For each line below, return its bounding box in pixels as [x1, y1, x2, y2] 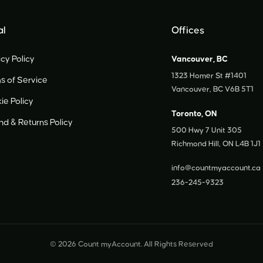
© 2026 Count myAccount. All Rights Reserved [50, 240, 213, 248]
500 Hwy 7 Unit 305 [171, 126, 242, 134]
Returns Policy [16, 118, 73, 127]
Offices [171, 25, 205, 36]
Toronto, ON [171, 110, 218, 118]
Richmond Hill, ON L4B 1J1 [171, 140, 261, 148]
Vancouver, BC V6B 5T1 [171, 85, 254, 93]
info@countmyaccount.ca [171, 164, 261, 172]
